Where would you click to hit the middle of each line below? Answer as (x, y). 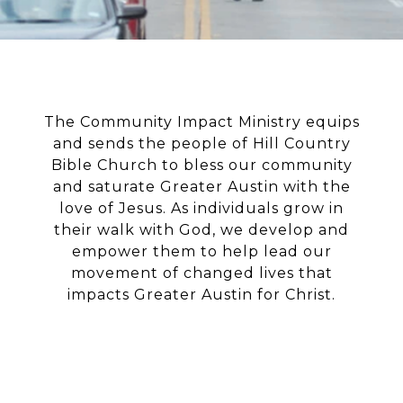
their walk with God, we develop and (201, 230)
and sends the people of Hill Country (201, 143)
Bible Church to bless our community (201, 165)
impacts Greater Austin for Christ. (201, 295)
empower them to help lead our (201, 251)
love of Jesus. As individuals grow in (201, 208)
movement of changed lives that (201, 273)
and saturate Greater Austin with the (201, 187)
